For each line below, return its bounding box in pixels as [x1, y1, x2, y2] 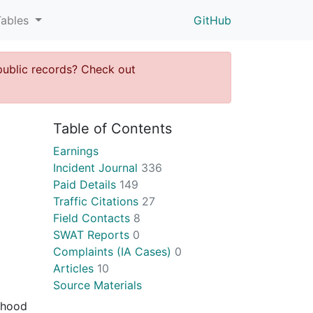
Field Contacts [53, 210, 133, 225]
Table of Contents [53, 119, 172, 137]
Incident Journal [53, 160, 141, 175]
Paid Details [53, 177, 119, 191]
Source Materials [53, 277, 142, 292]
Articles [53, 261, 97, 275]
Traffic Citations [53, 194, 142, 208]
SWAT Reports [53, 227, 133, 242]
